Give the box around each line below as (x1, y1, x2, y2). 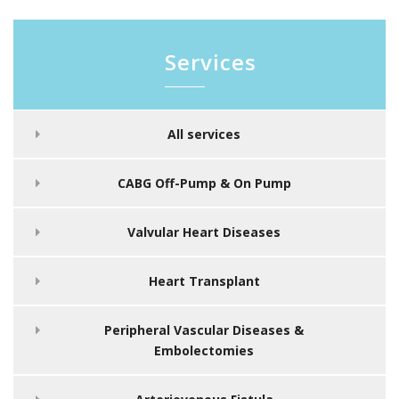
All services (167, 125, 240, 142)
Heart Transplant (148, 272, 260, 289)
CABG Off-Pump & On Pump (117, 174, 291, 191)
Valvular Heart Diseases (127, 223, 281, 240)
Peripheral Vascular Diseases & (104, 321, 304, 338)
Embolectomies (154, 341, 254, 359)
